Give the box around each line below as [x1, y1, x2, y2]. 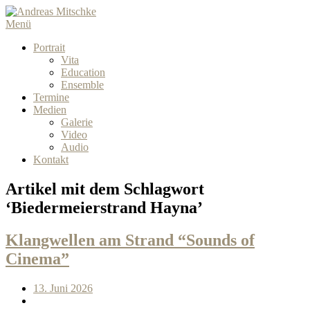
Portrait [33, 42, 65, 53]
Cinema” [6, 249, 69, 268]
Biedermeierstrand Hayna [11, 198, 197, 217]
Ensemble [61, 79, 104, 91]
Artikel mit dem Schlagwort [6, 179, 204, 198]
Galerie [61, 116, 93, 128]
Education [61, 66, 105, 78]
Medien [33, 104, 66, 116]
